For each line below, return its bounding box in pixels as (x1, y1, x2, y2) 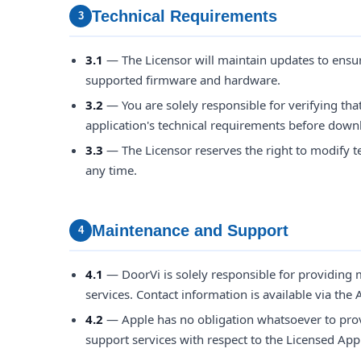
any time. (85, 162, 137, 178)
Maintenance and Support (92, 222, 288, 239)
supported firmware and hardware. (85, 72, 280, 88)
